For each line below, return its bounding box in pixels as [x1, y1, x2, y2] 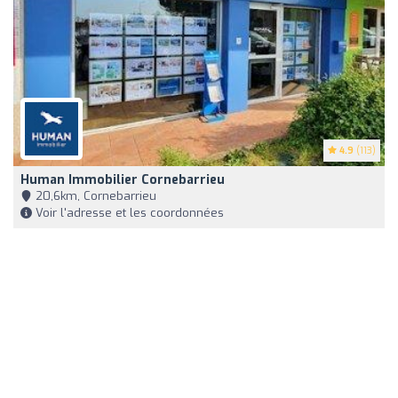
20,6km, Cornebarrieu [32, 187, 156, 203]
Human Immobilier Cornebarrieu [20, 171, 225, 188]
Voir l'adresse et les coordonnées [32, 204, 224, 220]
